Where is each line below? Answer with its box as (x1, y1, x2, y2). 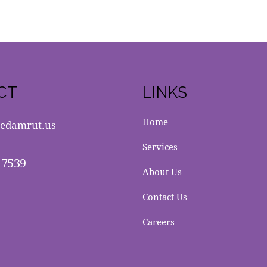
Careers (142, 216, 175, 228)
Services (142, 141, 178, 153)
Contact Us (142, 191, 187, 203)
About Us (142, 166, 182, 178)
